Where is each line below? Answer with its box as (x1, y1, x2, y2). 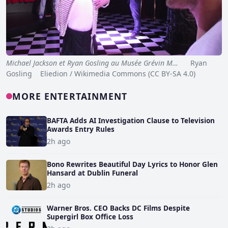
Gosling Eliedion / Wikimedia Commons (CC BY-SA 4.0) (6, 68, 195, 78)
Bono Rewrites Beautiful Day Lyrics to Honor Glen (47, 159, 218, 169)
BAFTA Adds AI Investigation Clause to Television (47, 115, 215, 125)
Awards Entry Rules (47, 124, 115, 134)
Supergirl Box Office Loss (47, 211, 133, 221)
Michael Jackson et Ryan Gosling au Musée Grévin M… (6, 58, 178, 68)
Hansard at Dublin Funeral (47, 167, 138, 178)
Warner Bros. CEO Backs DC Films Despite (47, 203, 190, 213)
